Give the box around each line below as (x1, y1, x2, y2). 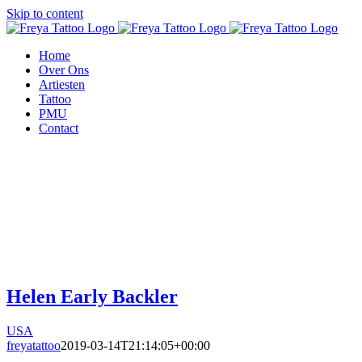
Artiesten (39, 78, 85, 91)
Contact (39, 121, 78, 135)
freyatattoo (6, 338, 61, 352)
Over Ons (39, 63, 89, 77)
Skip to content (6, 6, 83, 20)
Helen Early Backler (6, 285, 178, 307)
